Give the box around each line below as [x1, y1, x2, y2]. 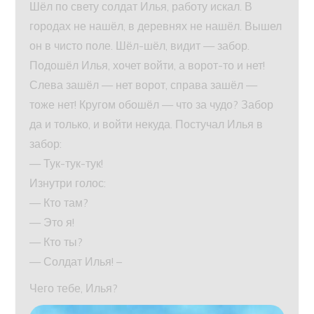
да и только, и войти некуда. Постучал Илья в [29, 116, 264, 131]
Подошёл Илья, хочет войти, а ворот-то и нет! [29, 57, 266, 72]
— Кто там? [29, 195, 89, 210]
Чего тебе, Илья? [29, 280, 118, 295]
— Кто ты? [29, 234, 83, 249]
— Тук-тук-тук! [29, 156, 104, 170]
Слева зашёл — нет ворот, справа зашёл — [29, 77, 258, 92]
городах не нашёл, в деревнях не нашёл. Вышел [29, 18, 282, 33]
